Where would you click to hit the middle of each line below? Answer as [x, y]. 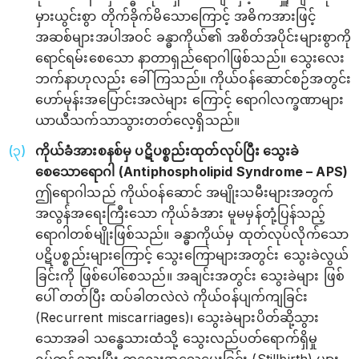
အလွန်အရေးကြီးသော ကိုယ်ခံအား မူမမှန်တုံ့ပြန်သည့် [181, 213]
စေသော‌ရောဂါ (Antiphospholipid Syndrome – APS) [192, 171]
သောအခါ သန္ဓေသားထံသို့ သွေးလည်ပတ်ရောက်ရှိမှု [177, 338]
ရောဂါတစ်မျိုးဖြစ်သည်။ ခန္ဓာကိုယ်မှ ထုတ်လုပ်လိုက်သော [192, 234]
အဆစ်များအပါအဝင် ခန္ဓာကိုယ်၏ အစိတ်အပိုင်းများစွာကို [193, 37]
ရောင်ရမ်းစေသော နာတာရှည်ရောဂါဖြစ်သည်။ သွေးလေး [190, 58]
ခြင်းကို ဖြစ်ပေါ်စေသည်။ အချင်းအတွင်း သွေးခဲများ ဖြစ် [190, 276]
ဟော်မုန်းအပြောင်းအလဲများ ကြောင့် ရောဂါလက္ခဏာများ [190, 99]
